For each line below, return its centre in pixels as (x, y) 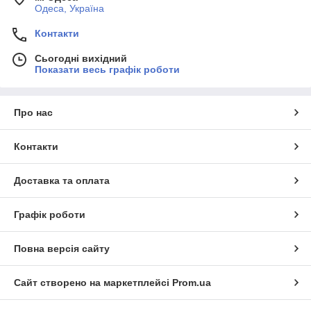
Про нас (33, 112)
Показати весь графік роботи (107, 69)
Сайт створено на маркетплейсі (93, 282)
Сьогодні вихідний (81, 58)
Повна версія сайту (62, 248)
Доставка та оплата (62, 180)
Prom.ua (192, 282)
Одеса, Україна (69, 8)
